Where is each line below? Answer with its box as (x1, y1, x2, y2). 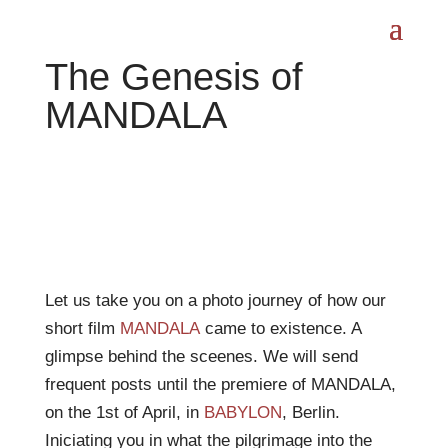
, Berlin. (281, 403, 340, 422)
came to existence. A (199, 319, 361, 338)
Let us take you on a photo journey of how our (44, 291, 386, 310)
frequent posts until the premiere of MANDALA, (44, 375, 396, 394)
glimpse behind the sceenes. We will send (44, 347, 358, 366)
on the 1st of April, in (44, 403, 204, 422)
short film (44, 319, 120, 338)
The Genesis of (44, 56, 303, 98)
